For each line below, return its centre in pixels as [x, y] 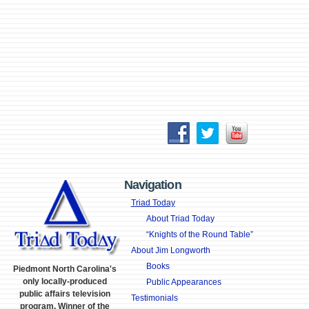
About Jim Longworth [170, 250]
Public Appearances [183, 282]
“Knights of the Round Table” [199, 235]
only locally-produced [65, 282]
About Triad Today [180, 219]
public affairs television [65, 294]
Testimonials [154, 298]
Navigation [152, 185]
